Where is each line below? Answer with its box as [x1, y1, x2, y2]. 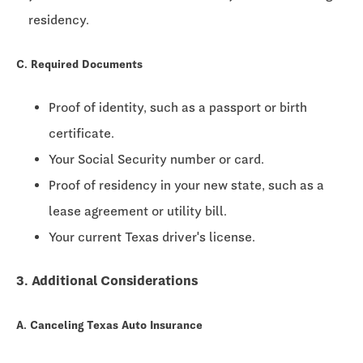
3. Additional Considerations [16, 272, 198, 288]
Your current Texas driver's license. [49, 229, 255, 246]
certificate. [49, 126, 114, 142]
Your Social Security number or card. [49, 152, 264, 168]
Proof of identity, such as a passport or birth [49, 100, 307, 116]
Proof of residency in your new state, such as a [49, 177, 324, 194]
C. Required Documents [16, 58, 143, 71]
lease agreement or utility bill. [49, 203, 227, 220]
